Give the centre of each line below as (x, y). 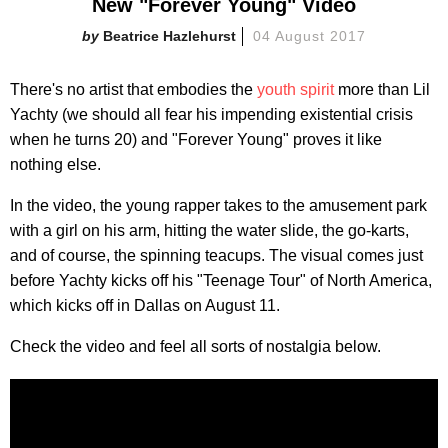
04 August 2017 (309, 35)
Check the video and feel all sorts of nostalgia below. (195, 346)
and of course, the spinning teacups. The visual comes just (216, 255)
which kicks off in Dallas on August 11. (145, 305)
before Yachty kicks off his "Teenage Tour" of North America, (221, 280)
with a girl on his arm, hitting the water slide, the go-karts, (209, 230)
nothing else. (55, 164)
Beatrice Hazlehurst (170, 35)
